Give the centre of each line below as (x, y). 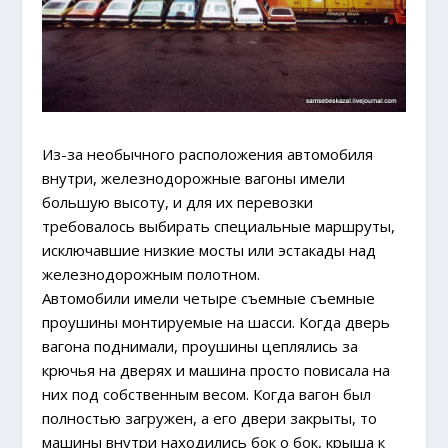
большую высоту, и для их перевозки (178, 202)
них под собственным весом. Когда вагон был (207, 394)
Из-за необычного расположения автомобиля (208, 154)
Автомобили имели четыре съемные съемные (209, 298)
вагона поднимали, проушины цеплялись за (200, 346)
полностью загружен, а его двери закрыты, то (210, 418)
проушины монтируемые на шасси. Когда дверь (216, 322)
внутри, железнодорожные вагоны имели (194, 178)
